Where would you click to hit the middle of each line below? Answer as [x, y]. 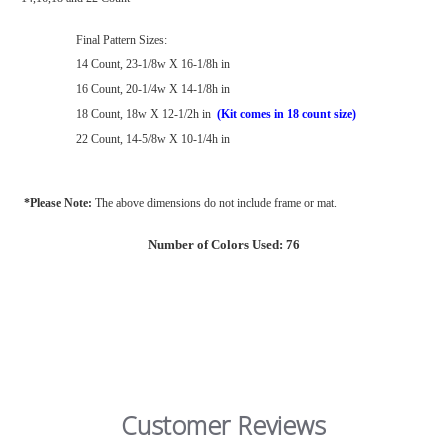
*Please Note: [59, 203]
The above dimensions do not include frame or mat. [216, 203]
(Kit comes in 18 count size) [286, 114]
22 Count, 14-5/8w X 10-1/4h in [153, 139]
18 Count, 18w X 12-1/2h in [146, 114]
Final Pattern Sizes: [121, 40]
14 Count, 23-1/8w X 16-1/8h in [153, 64]
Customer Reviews [224, 424]
